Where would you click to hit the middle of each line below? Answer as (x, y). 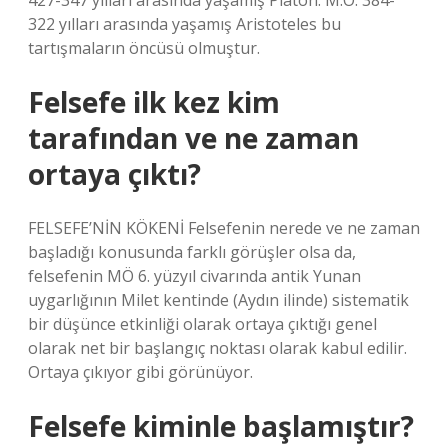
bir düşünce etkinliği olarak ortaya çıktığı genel (202, 324)
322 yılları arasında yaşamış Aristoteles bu (184, 24)
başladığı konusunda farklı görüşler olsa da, (192, 252)
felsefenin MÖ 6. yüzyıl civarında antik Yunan (194, 276)
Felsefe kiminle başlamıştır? (221, 426)
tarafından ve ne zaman (193, 138)
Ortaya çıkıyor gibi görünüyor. (140, 372)
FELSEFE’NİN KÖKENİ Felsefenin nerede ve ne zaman (224, 228)
